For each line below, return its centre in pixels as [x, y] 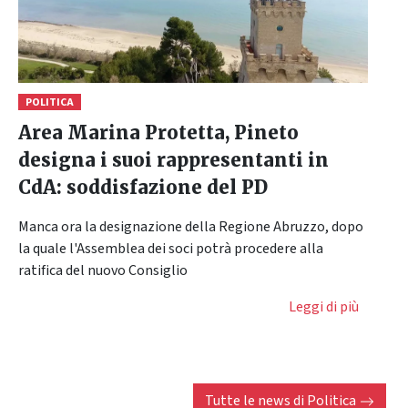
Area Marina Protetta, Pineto [158, 132]
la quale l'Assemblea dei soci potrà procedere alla [171, 248]
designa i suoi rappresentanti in [173, 159]
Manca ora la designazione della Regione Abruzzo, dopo [191, 226]
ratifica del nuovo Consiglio [103, 270]
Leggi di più [324, 306]
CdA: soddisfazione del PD [143, 187]
